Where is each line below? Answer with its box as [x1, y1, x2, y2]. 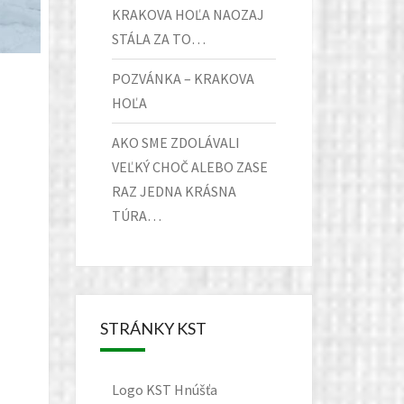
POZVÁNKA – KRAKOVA [111, 69, 254, 87]
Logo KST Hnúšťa [111, 381, 217, 399]
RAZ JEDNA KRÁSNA [111, 182, 236, 200]
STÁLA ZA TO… [111, 30, 206, 48]
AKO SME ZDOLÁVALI [111, 133, 240, 151]
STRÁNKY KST [99, 318, 207, 338]
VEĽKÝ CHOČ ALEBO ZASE [111, 158, 268, 176]
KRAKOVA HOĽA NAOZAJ [111, 5, 264, 23]
